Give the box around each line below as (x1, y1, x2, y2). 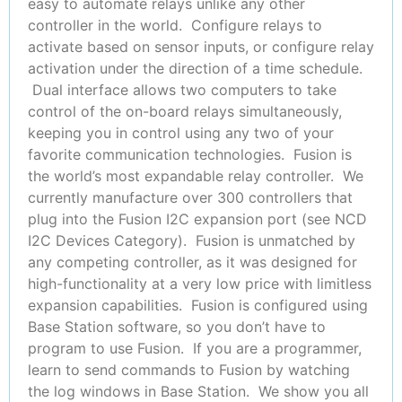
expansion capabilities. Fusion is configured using (28, 296, 368, 315)
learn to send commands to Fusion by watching (28, 361, 350, 380)
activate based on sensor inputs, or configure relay (28, 38, 374, 57)
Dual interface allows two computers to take (28, 81, 336, 100)
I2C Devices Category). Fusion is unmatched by (28, 232, 355, 250)
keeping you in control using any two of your (28, 124, 334, 143)
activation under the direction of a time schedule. (28, 59, 363, 78)
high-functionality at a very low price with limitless (28, 275, 371, 293)
